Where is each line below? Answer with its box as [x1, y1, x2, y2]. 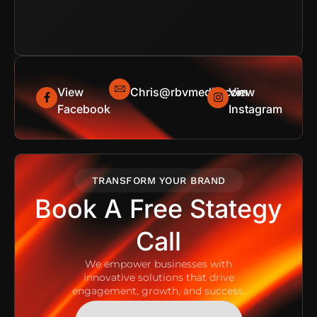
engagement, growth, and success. [72, 284, 245, 297]
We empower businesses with [85, 257, 232, 270]
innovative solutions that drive [83, 270, 234, 284]
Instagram [229, 101, 282, 116]
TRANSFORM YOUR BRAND [91, 174, 226, 186]
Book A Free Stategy [35, 192, 282, 224]
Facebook [57, 101, 110, 116]
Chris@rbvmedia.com [130, 84, 248, 99]
